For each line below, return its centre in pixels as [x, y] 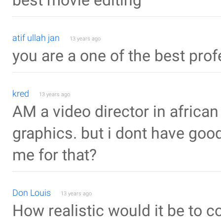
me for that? [55, 155]
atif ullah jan [36, 38]
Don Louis [32, 193]
